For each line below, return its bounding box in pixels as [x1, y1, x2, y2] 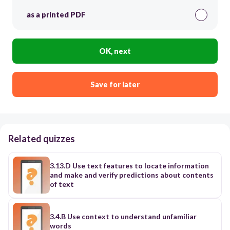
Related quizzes [8, 132, 75, 144]
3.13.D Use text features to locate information [50, 161, 209, 170]
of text [50, 179, 74, 188]
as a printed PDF [27, 10, 86, 20]
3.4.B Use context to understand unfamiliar [50, 212, 197, 221]
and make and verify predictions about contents [50, 170, 214, 179]
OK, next [99, 46, 131, 55]
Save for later [90, 80, 140, 89]
